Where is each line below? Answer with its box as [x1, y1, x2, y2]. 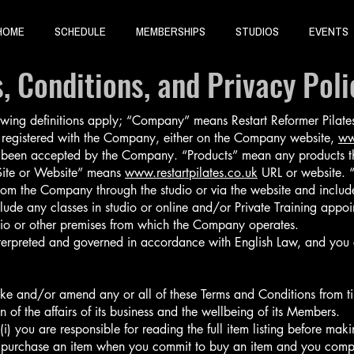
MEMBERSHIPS [136, 24, 205, 38]
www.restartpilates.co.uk [125, 164, 258, 181]
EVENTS [309, 24, 348, 38]
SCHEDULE [55, 24, 106, 38]
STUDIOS [235, 24, 279, 38]
